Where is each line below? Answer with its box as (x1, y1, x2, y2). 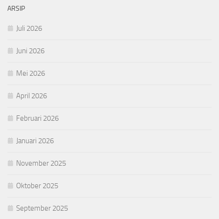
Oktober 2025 (16, 181, 58, 190)
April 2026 (16, 91, 47, 100)
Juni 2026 (16, 46, 44, 55)
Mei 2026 (16, 68, 45, 78)
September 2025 (16, 203, 68, 213)
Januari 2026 (16, 136, 54, 145)
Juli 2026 (16, 23, 42, 33)
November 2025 (16, 158, 66, 168)
